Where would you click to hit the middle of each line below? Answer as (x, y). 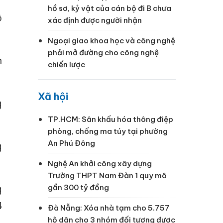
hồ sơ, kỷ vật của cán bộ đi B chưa (110, 8)
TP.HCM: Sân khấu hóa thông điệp (111, 119)
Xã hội (53, 96)
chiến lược (66, 64)
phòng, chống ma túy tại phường (108, 131)
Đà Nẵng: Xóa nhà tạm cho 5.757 (109, 208)
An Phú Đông (71, 143)
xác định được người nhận (95, 20)
